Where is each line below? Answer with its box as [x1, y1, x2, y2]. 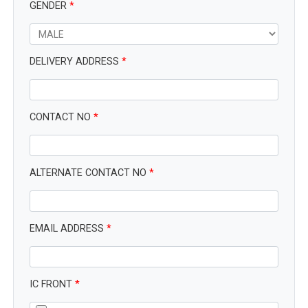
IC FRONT [30, 278, 75, 290]
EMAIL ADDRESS [30, 223, 107, 234]
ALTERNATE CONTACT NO [30, 167, 149, 179]
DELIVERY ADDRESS [30, 56, 122, 67]
